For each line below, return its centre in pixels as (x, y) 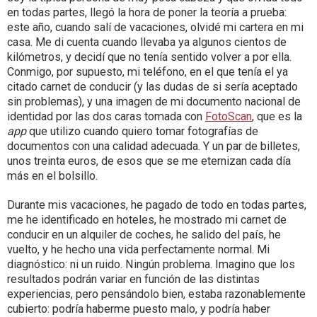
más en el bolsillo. (52, 176)
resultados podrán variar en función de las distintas (133, 279)
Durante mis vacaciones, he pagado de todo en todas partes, (157, 205)
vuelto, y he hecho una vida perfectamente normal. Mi (138, 250)
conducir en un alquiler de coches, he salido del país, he (144, 235)
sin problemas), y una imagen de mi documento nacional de (154, 102)
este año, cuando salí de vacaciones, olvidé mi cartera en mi (155, 28)
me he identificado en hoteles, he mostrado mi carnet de (147, 220)
